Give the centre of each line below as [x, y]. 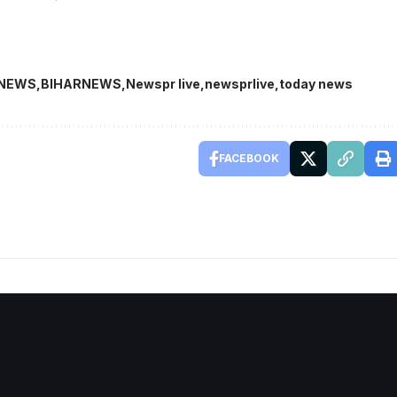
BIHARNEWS [81, 84]
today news [316, 84]
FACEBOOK [249, 159]
